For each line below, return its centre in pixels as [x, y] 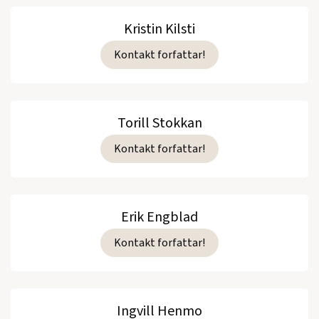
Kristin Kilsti [159, 30]
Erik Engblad [159, 218]
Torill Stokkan [159, 124]
